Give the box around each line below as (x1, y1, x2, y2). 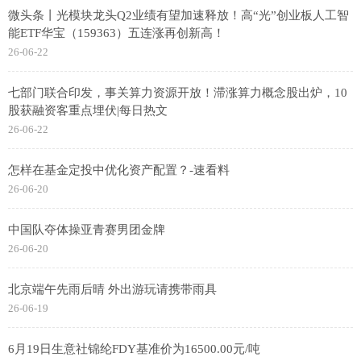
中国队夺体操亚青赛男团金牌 (8, 223, 165, 236)
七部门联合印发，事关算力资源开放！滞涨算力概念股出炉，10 (8, 86, 347, 99)
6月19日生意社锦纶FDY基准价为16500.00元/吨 (8, 342, 260, 355)
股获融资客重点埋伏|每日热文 (8, 104, 168, 117)
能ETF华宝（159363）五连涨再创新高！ (8, 27, 225, 39)
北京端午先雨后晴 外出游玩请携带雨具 (8, 283, 217, 296)
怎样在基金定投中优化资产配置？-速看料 (8, 164, 230, 176)
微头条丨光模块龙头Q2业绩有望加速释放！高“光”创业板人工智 (8, 9, 349, 22)
